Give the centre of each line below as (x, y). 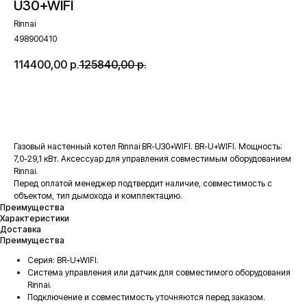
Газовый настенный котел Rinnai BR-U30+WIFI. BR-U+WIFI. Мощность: (148, 146)
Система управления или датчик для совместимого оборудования (159, 272)
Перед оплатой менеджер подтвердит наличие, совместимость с (143, 183)
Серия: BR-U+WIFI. (63, 260)
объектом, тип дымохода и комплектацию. (98, 196)
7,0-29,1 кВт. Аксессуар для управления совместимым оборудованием (152, 159)
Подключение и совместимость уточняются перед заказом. (146, 297)
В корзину (135, 102)
